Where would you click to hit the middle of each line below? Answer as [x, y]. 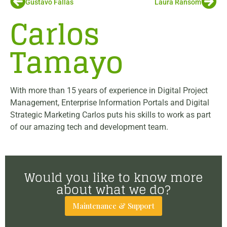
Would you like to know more [113, 178]
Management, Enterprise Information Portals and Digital [110, 103]
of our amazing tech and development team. [89, 127]
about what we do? [113, 190]
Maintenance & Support [113, 206]
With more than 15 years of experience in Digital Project [109, 90]
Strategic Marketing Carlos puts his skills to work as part [110, 115]
